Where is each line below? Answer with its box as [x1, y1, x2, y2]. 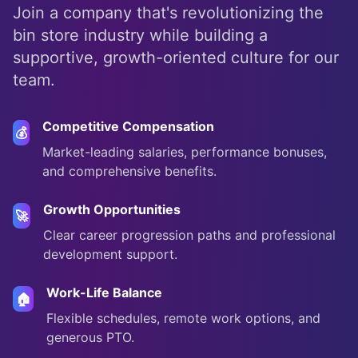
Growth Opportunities [43, 201, 181, 217]
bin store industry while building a [13, 26, 268, 45]
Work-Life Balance [46, 284, 163, 300]
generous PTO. [46, 329, 135, 345]
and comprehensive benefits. [42, 163, 217, 179]
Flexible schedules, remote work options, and [46, 310, 321, 326]
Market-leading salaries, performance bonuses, [42, 144, 327, 160]
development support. [43, 246, 178, 262]
